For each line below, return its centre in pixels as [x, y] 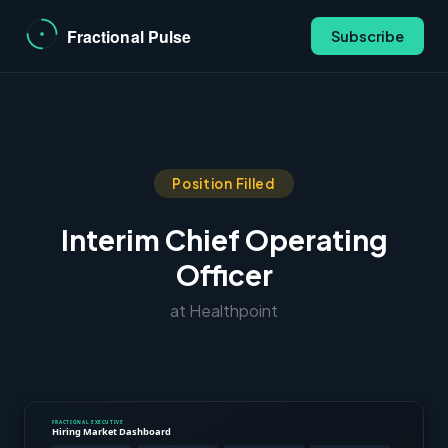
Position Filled [224, 183]
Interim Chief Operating [224, 239]
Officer [224, 274]
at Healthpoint [224, 310]
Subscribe [367, 36]
